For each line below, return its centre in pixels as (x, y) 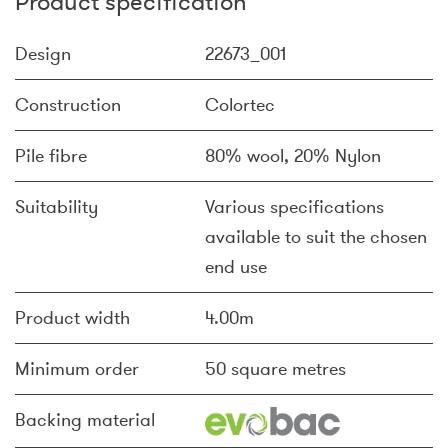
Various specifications (294, 207)
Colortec (240, 105)
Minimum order (77, 369)
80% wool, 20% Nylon (293, 156)
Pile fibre (51, 156)
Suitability (56, 207)
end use (236, 267)
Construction (68, 105)
